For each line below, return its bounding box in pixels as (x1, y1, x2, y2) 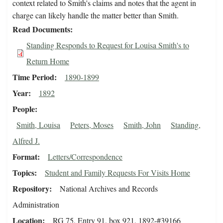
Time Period (12, 71, 54, 83)
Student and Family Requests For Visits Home (45, 167, 190, 178)
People (12, 103, 35, 115)
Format (12, 151, 37, 163)
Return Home (26, 56, 69, 67)
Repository (12, 183, 49, 195)
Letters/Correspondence (48, 151, 122, 162)
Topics (12, 167, 34, 179)
